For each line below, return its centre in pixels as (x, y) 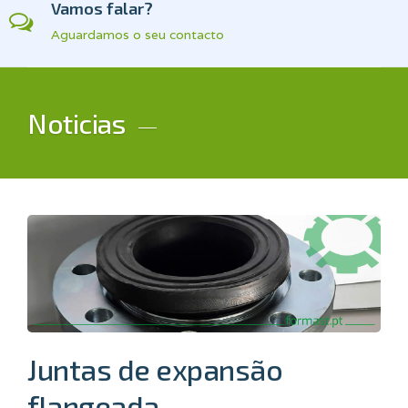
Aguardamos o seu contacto (138, 34)
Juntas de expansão (155, 369)
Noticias (76, 122)
